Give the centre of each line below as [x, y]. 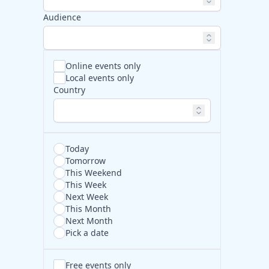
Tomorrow [86, 161]
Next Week [87, 197]
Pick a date [87, 233]
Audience [62, 17]
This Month [88, 209]
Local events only [100, 78]
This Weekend [94, 173]
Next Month [89, 221]
